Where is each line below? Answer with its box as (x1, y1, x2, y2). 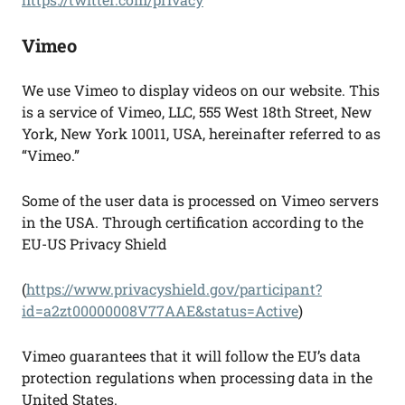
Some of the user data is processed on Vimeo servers (22, 191, 379, 210)
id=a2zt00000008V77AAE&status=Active (22, 301, 298, 320)
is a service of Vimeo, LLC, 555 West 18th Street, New (22, 102, 372, 121)
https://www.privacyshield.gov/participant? (26, 279, 322, 298)
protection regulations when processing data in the (22, 368, 372, 387)
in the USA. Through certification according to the (22, 212, 363, 231)
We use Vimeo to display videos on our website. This (22, 80, 380, 99)
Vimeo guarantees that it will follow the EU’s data (22, 346, 361, 365)
